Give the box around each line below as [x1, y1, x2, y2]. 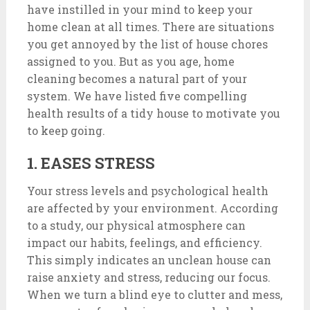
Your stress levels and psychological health [26, 183, 268, 198]
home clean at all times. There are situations [26, 19, 274, 34]
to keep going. [26, 123, 105, 138]
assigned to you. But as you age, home [26, 54, 235, 69]
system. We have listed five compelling [26, 89, 247, 103]
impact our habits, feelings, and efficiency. [26, 235, 262, 250]
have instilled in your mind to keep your [26, 2, 253, 17]
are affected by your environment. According [26, 201, 278, 215]
